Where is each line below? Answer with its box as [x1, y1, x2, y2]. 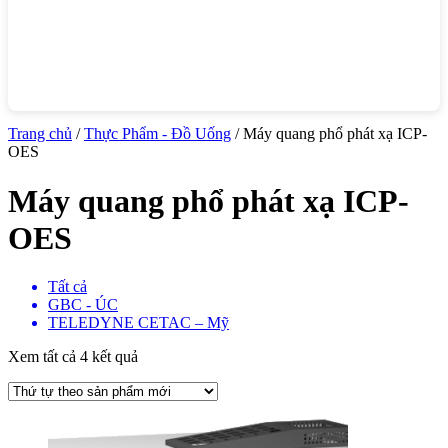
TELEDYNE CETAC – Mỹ [48, 313, 229, 331]
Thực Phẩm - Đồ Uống [84, 125, 231, 143]
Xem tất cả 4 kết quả [8, 347, 138, 365]
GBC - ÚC [48, 295, 118, 313]
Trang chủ [8, 125, 72, 143]
